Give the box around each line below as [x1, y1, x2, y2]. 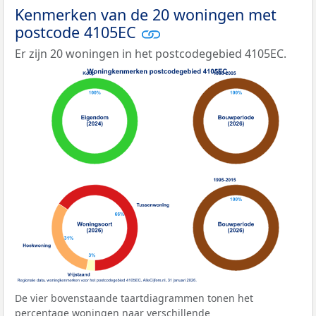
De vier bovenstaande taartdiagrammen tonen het [15, 291, 253, 305]
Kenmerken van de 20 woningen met [15, 4, 276, 25]
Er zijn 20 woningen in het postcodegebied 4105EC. [15, 46, 286, 62]
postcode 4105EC [15, 21, 140, 42]
